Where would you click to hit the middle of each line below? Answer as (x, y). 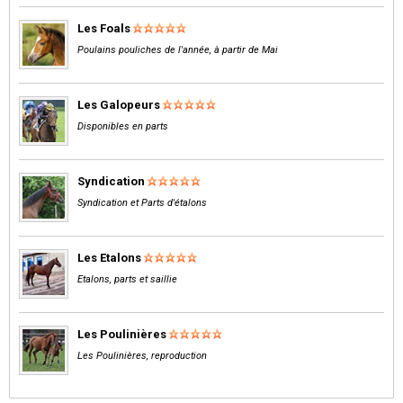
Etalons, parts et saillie (127, 279)
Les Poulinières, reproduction (142, 355)
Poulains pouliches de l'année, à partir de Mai (178, 49)
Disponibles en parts (123, 126)
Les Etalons (109, 257)
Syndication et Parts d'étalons (142, 202)
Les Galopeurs (119, 104)
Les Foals (104, 28)
